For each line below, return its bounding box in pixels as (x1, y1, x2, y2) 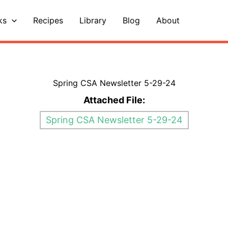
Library (79, 15, 106, 25)
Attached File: (83, 95, 145, 105)
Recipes (33, 15, 63, 25)
